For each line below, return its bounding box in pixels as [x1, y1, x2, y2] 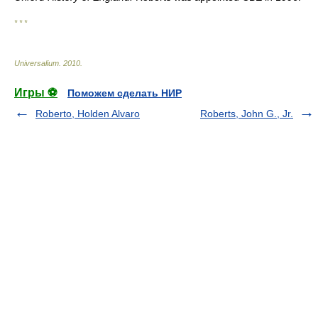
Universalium [14, 59, 59, 67]
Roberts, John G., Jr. [200, 108, 293, 119]
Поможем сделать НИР [67, 87, 182, 99]
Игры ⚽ [14, 87, 57, 99]
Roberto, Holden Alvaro [35, 108, 140, 119]
